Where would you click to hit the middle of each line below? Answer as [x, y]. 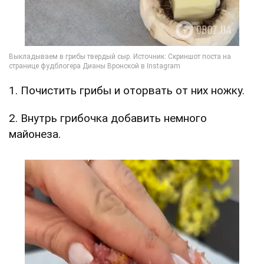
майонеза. [35, 134]
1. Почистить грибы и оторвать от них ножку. [127, 90]
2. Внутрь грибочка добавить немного [108, 118]
